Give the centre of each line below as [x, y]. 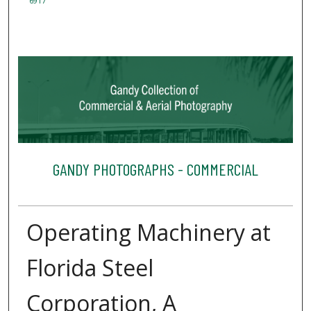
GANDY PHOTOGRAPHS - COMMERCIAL [155, 169]
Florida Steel [90, 268]
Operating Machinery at [148, 233]
